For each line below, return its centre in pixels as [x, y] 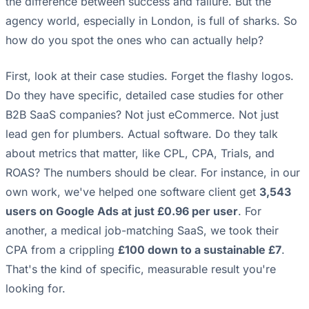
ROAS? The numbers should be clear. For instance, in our [153, 173]
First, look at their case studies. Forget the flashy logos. [150, 76]
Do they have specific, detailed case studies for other [144, 96]
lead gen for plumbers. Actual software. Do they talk [142, 134]
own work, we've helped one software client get [132, 192]
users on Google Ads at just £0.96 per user [122, 211]
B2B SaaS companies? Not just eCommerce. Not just [142, 115]
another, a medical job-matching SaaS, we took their [142, 231]
